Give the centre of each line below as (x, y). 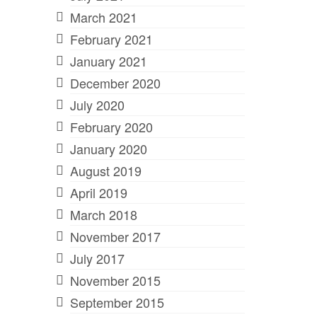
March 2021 (103, 17)
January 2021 (108, 60)
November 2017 (115, 236)
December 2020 (115, 82)
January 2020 (108, 148)
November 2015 (115, 280)
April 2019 (98, 192)
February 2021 (111, 39)
